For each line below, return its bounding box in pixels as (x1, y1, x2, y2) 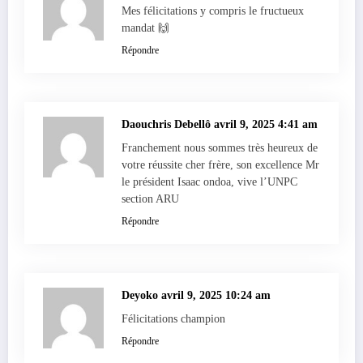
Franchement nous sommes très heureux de (122, 141, 318, 154)
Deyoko (122, 288, 161, 301)
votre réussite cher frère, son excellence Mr (122, 158, 319, 171)
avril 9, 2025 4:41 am (214, 117, 318, 130)
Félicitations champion (122, 312, 225, 325)
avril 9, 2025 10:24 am (161, 288, 271, 301)
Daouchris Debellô (122, 117, 214, 130)
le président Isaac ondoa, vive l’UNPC (122, 175, 297, 188)
